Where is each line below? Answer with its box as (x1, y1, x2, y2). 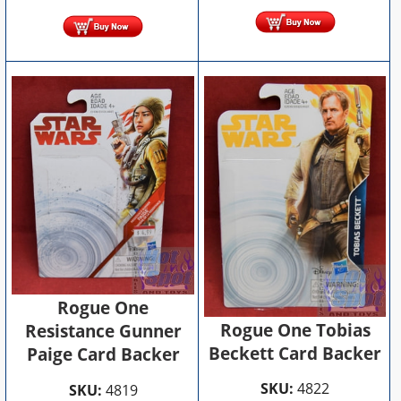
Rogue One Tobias (219, 318, 371, 342)
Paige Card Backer (26, 343, 180, 367)
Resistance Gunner (24, 320, 182, 344)
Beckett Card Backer (209, 341, 382, 365)
